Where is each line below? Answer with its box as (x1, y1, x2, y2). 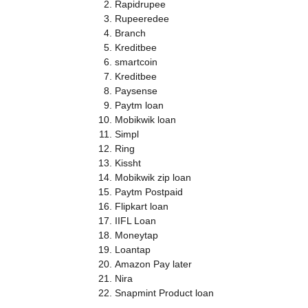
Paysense (114, 85, 157, 97)
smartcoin (114, 56, 157, 68)
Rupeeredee (114, 13, 169, 25)
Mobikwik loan (114, 114, 176, 126)
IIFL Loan (114, 215, 156, 227)
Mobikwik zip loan (114, 172, 191, 184)
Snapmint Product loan (114, 287, 214, 299)
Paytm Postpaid (114, 186, 183, 198)
